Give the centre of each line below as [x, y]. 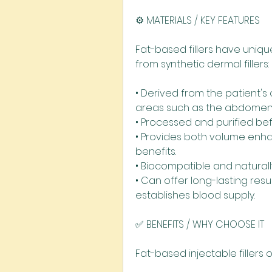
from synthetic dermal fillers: [202, 64]
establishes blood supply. [195, 195]
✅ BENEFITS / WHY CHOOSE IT [200, 224]
